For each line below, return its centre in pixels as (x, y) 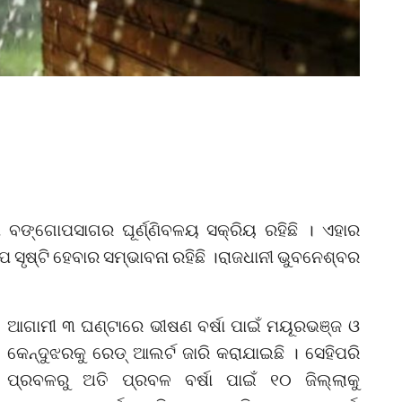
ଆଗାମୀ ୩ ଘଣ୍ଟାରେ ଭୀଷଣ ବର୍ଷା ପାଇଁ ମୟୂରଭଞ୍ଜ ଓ (184, 325)
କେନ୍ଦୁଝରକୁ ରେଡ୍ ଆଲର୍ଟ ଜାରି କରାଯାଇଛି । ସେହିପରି (184, 352)
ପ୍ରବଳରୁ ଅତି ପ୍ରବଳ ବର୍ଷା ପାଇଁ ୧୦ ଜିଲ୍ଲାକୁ (184, 379)
